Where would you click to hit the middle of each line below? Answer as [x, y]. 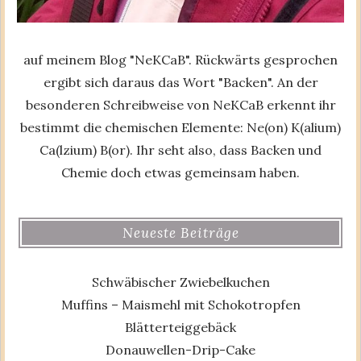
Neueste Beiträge [180, 233]
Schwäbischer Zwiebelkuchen [180, 282]
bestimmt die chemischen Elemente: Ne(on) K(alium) [180, 128]
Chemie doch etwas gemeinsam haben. [180, 173]
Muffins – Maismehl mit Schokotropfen [180, 304]
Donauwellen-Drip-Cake [180, 349]
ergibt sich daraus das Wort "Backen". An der [180, 83]
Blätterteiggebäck [180, 327]
